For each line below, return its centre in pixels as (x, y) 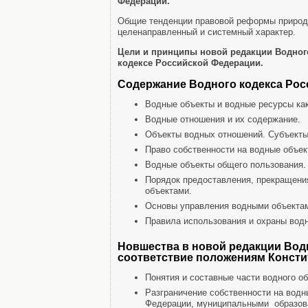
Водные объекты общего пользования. (225, 165)
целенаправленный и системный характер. (207, 32)
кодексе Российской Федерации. (190, 63)
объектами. (168, 191)
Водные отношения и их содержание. (223, 119)
